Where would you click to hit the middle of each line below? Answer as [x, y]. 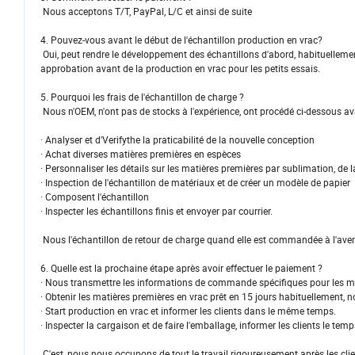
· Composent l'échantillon [95, 197]
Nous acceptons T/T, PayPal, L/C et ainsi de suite [146, 11]
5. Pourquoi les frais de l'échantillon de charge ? [142, 97]
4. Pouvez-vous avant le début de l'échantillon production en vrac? [181, 40]
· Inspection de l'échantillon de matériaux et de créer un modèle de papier [195, 183]
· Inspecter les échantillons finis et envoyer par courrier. [157, 211]
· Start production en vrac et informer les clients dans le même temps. [188, 311]
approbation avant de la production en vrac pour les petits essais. [180, 69]
